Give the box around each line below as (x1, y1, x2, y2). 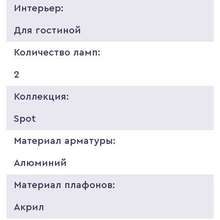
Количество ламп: (14, 47, 101, 57)
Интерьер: (14, 3, 64, 13)
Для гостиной (14, 25, 82, 35)
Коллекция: (14, 91, 69, 102)
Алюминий (14, 158, 67, 168)
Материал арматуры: (14, 136, 116, 146)
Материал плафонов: (14, 180, 115, 190)
